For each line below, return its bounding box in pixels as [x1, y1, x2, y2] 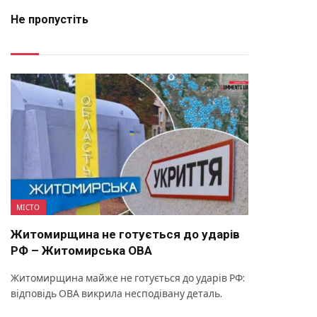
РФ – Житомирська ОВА [11, 243, 152, 258]
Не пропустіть [11, 13, 88, 27]
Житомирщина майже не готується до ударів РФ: [11, 272, 245, 284]
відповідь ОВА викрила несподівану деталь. [11, 287, 222, 299]
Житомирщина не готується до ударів [11, 226, 240, 241]
